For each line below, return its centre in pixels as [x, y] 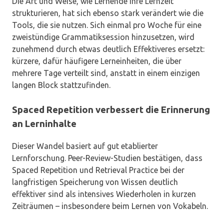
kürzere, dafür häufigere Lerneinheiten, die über [97, 61]
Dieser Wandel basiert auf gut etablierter [85, 146]
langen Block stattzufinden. [61, 85]
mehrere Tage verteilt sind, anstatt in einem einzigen [106, 73]
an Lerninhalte [44, 123]
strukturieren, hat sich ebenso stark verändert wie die [108, 13]
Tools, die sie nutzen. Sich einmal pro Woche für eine [107, 25]
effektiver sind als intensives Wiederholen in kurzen [104, 194]
